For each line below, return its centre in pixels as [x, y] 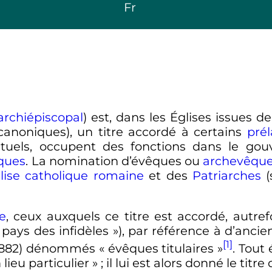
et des [168, 175]
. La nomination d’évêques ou [114, 161]
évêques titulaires [161, 248]
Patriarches [226, 175]
